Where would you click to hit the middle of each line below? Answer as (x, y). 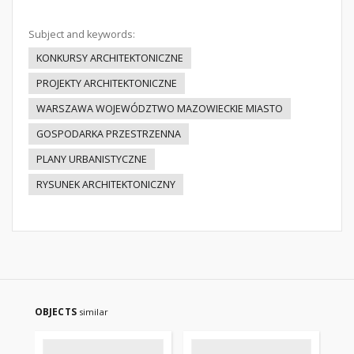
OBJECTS (57, 312)
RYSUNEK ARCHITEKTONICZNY (106, 185)
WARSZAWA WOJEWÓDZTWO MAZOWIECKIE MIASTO (160, 109)
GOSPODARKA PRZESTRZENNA (109, 134)
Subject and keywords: (82, 34)
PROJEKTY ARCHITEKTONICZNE (107, 83)
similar (93, 312)
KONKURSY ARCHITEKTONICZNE (110, 58)
